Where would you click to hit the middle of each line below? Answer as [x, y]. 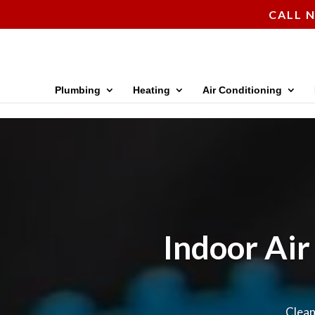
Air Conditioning [242, 90]
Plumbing [78, 90]
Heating [152, 90]
